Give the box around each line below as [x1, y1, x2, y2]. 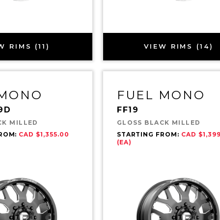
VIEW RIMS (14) [144, 42, 214, 51]
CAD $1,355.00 [19, 130, 69, 138]
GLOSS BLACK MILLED [116, 118, 201, 126]
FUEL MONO [116, 87, 205, 102]
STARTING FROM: [116, 130, 182, 138]
